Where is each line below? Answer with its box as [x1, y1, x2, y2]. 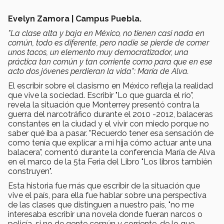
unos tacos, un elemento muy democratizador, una [8, 47, 188, 57]
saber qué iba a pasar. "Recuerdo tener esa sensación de [8, 128, 213, 138]
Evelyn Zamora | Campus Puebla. [8, 13, 143, 23]
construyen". [8, 166, 52, 176]
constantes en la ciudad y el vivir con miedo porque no [8, 118, 209, 128]
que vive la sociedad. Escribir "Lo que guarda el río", [8, 90, 193, 100]
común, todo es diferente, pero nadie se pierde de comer [8, 37, 209, 47]
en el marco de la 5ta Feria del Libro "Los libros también [8, 156, 212, 166]
